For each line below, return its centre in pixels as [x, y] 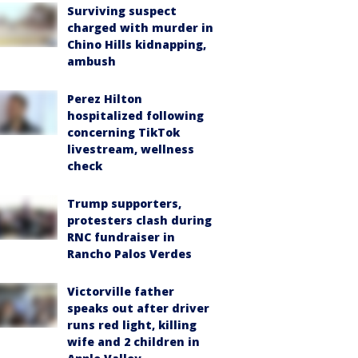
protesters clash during [139, 220]
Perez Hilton [105, 99]
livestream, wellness [131, 149]
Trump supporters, [124, 203]
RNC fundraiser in [121, 237]
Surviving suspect [122, 11]
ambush [91, 61]
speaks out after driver [138, 308]
